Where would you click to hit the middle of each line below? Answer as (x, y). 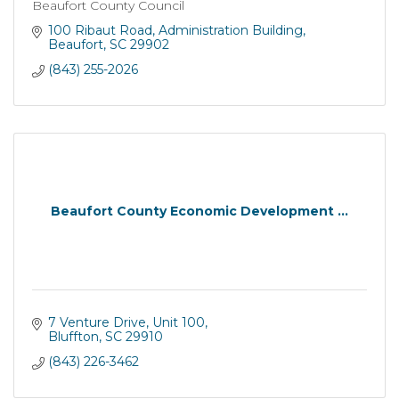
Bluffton (73, 336)
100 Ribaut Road (100, 30)
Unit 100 (178, 322)
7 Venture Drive (97, 322)
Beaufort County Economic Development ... (199, 212)
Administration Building (230, 30)
